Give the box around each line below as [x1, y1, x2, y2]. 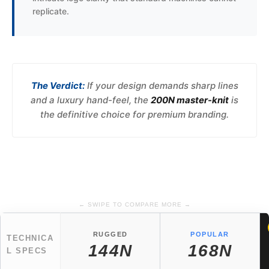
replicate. [32, 6, 69, 17]
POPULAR [190, 231, 229, 238]
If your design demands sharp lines [84, 80, 238, 92]
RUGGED [92, 231, 128, 238]
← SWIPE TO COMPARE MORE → [78, 201, 191, 208]
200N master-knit [151, 94, 229, 106]
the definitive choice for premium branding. [40, 109, 229, 121]
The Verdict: [31, 80, 85, 92]
